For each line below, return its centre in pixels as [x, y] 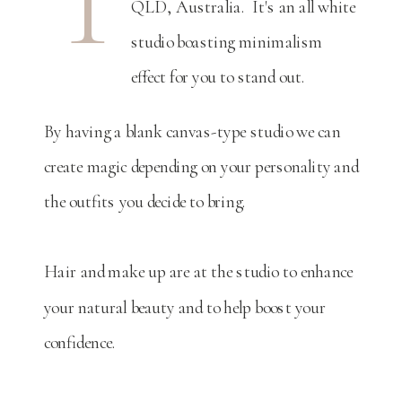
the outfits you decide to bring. [145, 201]
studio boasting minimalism [227, 42]
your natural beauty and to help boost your [185, 306]
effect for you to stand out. [218, 77]
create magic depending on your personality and [201, 166]
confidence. [80, 342]
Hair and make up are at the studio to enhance [199, 271]
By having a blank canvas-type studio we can [192, 131]
